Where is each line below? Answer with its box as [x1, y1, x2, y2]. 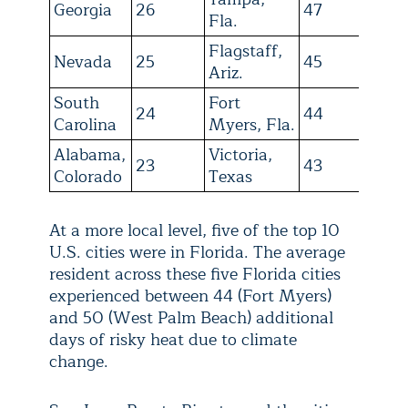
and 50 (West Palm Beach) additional [49, 303, 333, 331]
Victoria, [209, 140, 272, 168]
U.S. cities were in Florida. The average [49, 238, 345, 266]
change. [49, 347, 113, 375]
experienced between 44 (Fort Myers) [49, 281, 331, 310]
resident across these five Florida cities [49, 260, 341, 288]
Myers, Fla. [209, 110, 295, 138]
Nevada [54, 47, 112, 76]
